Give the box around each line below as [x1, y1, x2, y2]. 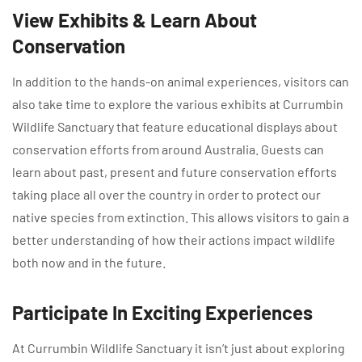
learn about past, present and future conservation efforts [12, 164, 337, 180]
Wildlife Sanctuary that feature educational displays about [12, 119, 338, 135]
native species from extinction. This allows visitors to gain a [12, 209, 349, 225]
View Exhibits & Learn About [12, 8, 257, 32]
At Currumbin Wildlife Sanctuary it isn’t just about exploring [12, 340, 345, 356]
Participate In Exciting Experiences [12, 301, 313, 325]
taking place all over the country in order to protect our [12, 187, 321, 203]
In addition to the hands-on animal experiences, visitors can [12, 74, 349, 90]
